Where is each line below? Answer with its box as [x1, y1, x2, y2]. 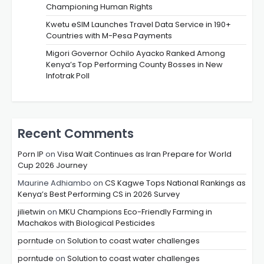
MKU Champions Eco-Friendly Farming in [59, 206, 212, 218]
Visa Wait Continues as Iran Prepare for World [57, 148, 232, 160]
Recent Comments [18, 125, 134, 143]
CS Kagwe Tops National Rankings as [105, 177, 246, 189]
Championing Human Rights [46, 1, 153, 13]
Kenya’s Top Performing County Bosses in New [46, 59, 223, 71]
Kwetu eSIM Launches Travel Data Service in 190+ [46, 19, 231, 31]
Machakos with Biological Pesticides [18, 217, 155, 229]
